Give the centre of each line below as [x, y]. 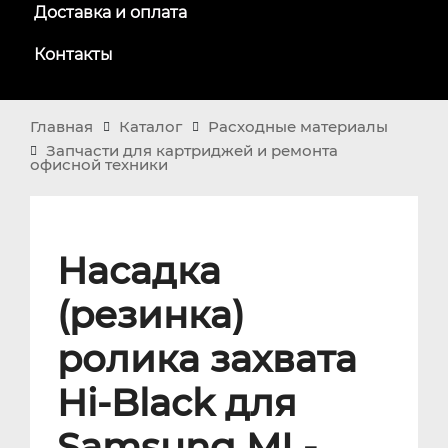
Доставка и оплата [111, 12]
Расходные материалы [298, 126]
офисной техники [99, 165]
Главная [61, 126]
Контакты [74, 54]
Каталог [150, 126]
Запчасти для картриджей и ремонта [192, 151]
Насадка [138, 271]
